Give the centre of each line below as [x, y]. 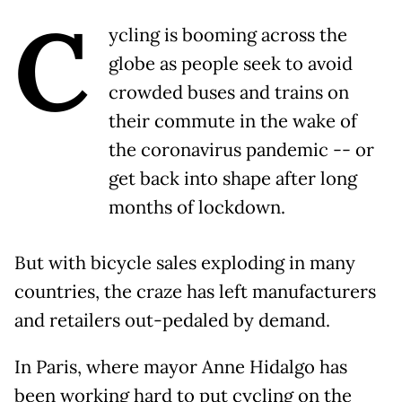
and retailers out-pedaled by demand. [172, 321]
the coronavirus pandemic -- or [241, 150]
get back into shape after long [233, 179]
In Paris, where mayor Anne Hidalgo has [181, 367]
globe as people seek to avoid [231, 64]
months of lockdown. [197, 208]
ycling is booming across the [228, 35]
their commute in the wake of [233, 122]
